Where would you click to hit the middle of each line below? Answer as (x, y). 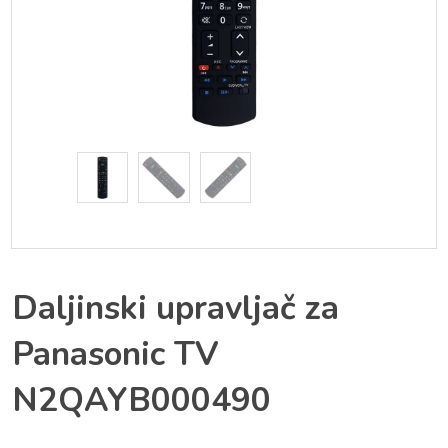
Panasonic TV (115, 355)
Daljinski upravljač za (175, 309)
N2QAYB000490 (141, 401)
